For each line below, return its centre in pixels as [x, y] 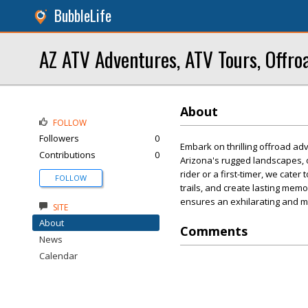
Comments [214, 231]
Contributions [67, 155]
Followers [59, 138]
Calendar [58, 256]
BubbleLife [83, 15]
